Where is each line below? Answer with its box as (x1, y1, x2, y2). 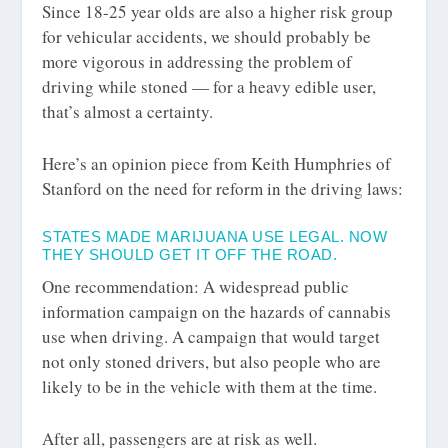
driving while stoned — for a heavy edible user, (42, 74, 377, 98)
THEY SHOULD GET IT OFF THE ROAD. (42, 246, 338, 264)
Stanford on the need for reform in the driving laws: (42, 177, 404, 201)
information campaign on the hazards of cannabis (42, 300, 392, 324)
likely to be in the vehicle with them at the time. (42, 375, 378, 399)
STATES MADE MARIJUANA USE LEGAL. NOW (42, 228, 388, 246)
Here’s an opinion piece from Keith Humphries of (42, 152, 392, 176)
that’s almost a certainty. (42, 99, 214, 123)
